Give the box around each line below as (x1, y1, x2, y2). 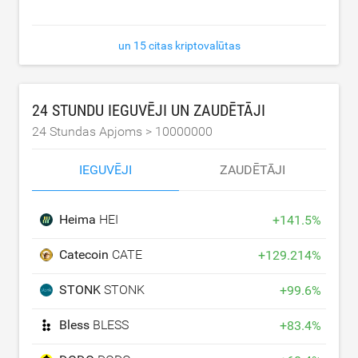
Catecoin (59, 246, 112, 262)
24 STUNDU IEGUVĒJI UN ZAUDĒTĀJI (32, 100, 265, 120)
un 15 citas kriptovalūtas (117, 38, 241, 52)
